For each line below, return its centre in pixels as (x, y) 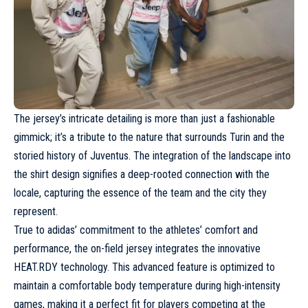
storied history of (52, 156)
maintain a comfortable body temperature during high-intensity (147, 286)
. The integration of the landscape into (210, 156)
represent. (36, 212)
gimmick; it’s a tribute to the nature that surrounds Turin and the (149, 137)
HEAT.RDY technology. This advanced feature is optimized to (144, 267)
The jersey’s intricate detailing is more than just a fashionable (144, 119)
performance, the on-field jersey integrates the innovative (137, 249)
